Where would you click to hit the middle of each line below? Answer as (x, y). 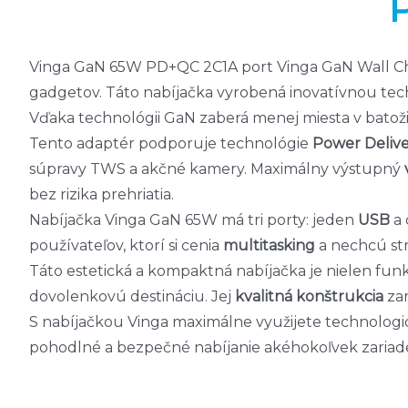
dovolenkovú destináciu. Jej (132, 296)
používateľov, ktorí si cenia (126, 245)
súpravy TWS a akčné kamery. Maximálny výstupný (217, 169)
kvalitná (264, 296)
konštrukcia (340, 296)
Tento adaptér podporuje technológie (171, 143)
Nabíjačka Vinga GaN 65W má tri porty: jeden (194, 220)
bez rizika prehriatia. (102, 194)
